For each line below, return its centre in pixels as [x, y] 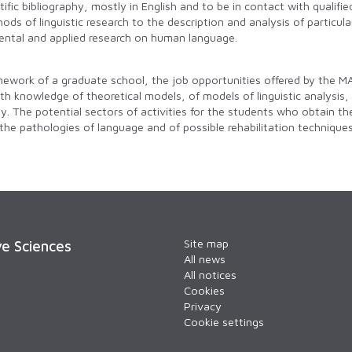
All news [205, 259]
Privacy [203, 306]
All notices [210, 275]
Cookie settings [224, 322]
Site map [206, 244]
